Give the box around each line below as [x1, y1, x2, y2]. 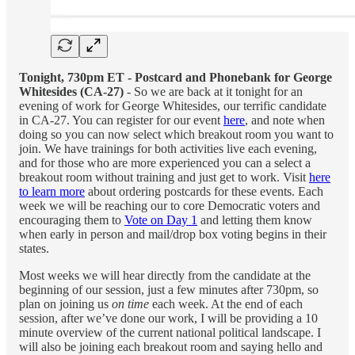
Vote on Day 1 [124, 212, 197, 227]
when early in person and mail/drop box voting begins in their [19, 227, 326, 241]
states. [19, 241, 49, 255]
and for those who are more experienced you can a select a [19, 155, 311, 170]
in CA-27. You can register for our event [19, 113, 223, 127]
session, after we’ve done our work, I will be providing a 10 [19, 311, 318, 325]
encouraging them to [19, 212, 124, 227]
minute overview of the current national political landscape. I [19, 325, 321, 339]
